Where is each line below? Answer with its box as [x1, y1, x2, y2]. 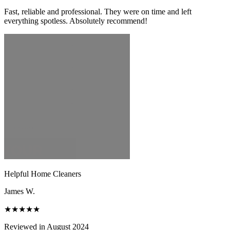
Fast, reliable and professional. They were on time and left [4, 7, 191, 16]
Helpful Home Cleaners [4, 169, 81, 178]
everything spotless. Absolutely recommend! [4, 16, 147, 25]
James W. [4, 186, 35, 196]
